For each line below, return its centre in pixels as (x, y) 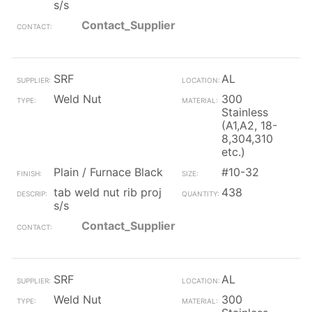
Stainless (244, 112)
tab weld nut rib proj (108, 192)
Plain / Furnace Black (108, 172)
